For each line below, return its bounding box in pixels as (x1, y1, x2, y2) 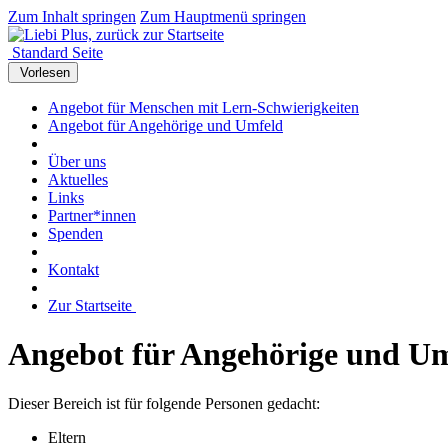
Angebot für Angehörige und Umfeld (48, 117, 283, 134)
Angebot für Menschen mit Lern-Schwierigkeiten (48, 99, 359, 116)
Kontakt (48, 261, 99, 278)
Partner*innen (48, 207, 136, 224)
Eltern (48, 428, 86, 446)
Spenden (48, 225, 103, 242)
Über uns (48, 153, 106, 170)
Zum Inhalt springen (8, 8, 136, 25)
